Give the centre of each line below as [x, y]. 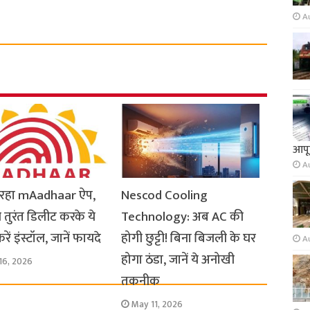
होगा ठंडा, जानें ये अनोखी [177, 259]
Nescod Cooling [164, 195]
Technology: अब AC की [182, 217]
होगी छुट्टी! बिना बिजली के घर [188, 238]
